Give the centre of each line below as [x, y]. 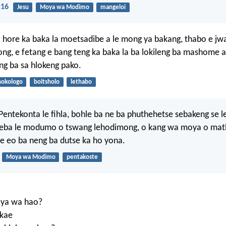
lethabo [81, 82]
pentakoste [82, 157]
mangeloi [113, 7]
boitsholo [46, 82]
